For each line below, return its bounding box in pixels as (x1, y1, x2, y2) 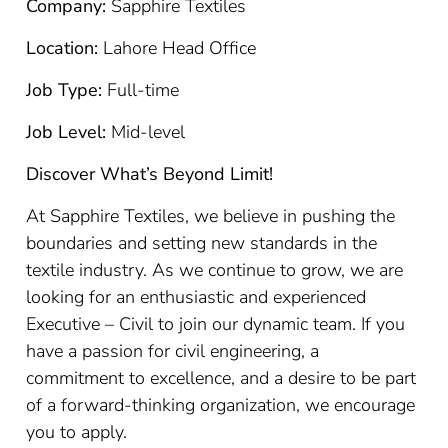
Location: (26, 36, 99, 60)
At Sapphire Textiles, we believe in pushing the (26, 204, 396, 228)
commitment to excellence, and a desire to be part (26, 366, 417, 390)
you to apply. (26, 420, 128, 444)
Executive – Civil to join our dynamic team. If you (26, 312, 406, 336)
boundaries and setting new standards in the (26, 231, 378, 255)
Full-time (102, 78, 180, 102)
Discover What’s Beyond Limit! (26, 162, 274, 186)
